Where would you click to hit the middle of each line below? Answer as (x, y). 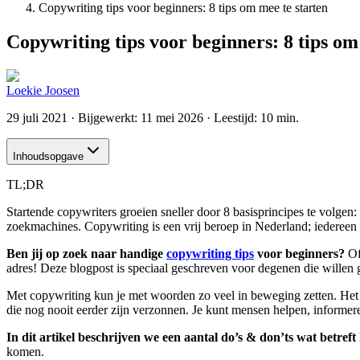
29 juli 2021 (37, 117)
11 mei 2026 (172, 117)
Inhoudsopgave (48, 156)
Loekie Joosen (43, 90)
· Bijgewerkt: (104, 117)
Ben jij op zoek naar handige (86, 253)
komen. (25, 351)
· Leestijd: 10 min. (251, 117)
